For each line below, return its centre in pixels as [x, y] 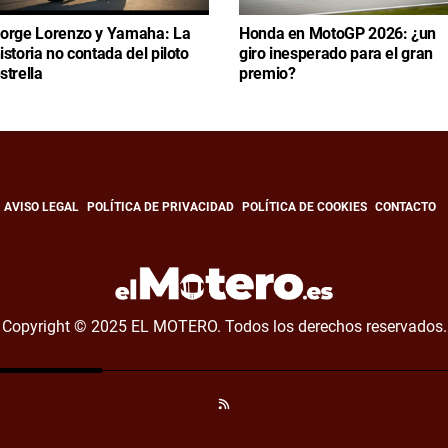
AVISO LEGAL [41, 207]
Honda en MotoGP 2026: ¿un [337, 34]
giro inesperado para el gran [336, 54]
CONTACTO [405, 207]
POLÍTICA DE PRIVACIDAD [160, 207]
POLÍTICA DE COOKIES [304, 207]
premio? [267, 74]
